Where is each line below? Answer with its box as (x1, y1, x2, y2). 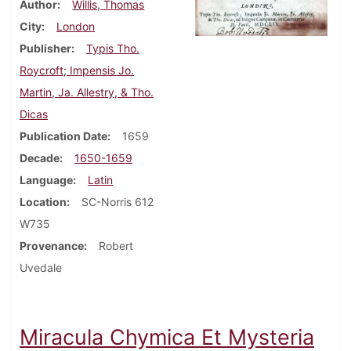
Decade (20, 151, 60, 165)
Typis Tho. (86, 42, 139, 56)
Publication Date (20, 129, 107, 143)
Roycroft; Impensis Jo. (20, 63, 134, 78)
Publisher (20, 42, 71, 56)
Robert (99, 239, 133, 253)
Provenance (20, 239, 84, 253)
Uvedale (20, 261, 62, 275)
